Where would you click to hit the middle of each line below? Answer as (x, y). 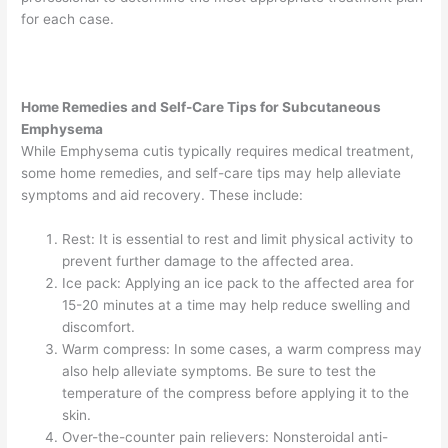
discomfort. (99, 326)
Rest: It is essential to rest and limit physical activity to (238, 238)
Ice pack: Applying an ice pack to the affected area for (238, 282)
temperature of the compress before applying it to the (236, 392)
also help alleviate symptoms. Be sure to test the (219, 370)
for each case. (68, 19)
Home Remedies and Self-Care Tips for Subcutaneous (201, 106)
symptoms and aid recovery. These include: (162, 194)
